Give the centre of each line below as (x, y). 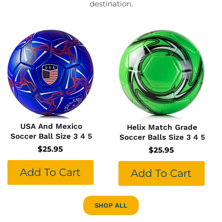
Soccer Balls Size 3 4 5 (162, 138)
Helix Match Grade (162, 128)
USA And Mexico (51, 127)
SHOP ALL (111, 206)
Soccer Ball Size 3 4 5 (51, 137)
